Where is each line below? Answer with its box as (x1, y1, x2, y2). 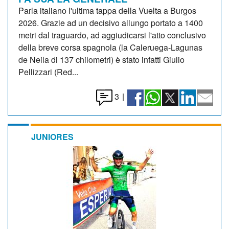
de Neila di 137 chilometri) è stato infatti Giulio (18, 54, 185, 65)
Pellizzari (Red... (18, 66, 78, 78)
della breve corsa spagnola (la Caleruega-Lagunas (18, 41, 202, 53)
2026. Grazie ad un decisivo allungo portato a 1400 (18, 17, 203, 29)
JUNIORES (31, 131, 74, 143)
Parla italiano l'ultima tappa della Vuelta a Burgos (18, 5, 196, 16)
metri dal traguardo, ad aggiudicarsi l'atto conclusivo (18, 29, 206, 41)
